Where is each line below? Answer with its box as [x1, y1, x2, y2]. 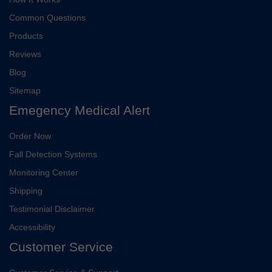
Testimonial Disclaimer [9, 203, 95, 214]
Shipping [9, 185, 42, 195]
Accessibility [9, 222, 55, 232]
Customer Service [9, 239, 113, 254]
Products [9, 30, 43, 41]
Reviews [9, 49, 41, 59]
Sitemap [9, 85, 41, 95]
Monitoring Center [9, 167, 78, 177]
